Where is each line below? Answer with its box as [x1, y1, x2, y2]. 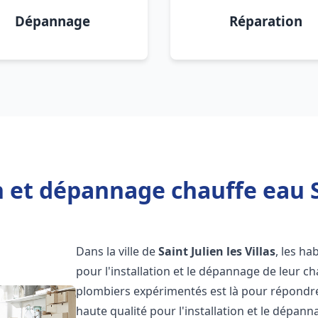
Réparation [229, 12, 302, 30]
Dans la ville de [76, 243, 159, 259]
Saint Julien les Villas [158, 243, 276, 259]
